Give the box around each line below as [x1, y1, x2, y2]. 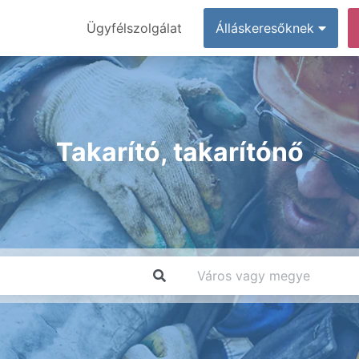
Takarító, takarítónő [55, 136, 304, 167]
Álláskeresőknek [216, 20, 318, 36]
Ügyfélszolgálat [87, 20, 182, 36]
